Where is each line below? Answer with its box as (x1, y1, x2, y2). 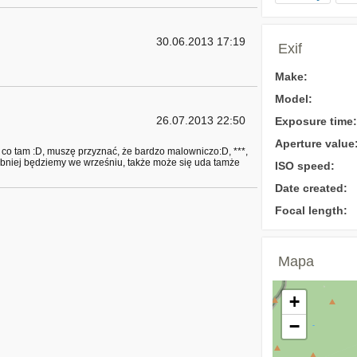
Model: (275, 92, 312, 105)
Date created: (275, 182, 347, 194)
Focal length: (275, 204, 347, 217)
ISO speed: (275, 159, 335, 172)
